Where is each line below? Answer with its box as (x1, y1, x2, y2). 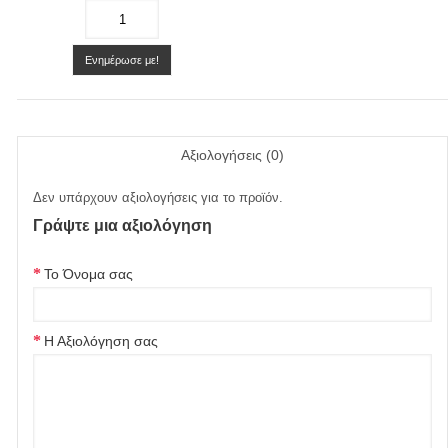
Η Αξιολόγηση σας (44, 333, 158, 349)
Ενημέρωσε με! (85, 54, 160, 66)
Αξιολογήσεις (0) (181, 147, 284, 163)
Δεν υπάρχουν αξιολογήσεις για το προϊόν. (33, 190, 283, 205)
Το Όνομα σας (44, 266, 133, 282)
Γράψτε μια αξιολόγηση (33, 217, 212, 234)
